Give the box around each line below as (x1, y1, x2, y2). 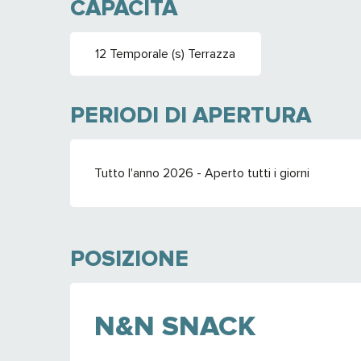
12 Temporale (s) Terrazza (95, 46, 236, 63)
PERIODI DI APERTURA (70, 102, 312, 130)
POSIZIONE (70, 245, 189, 273)
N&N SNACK (94, 309, 255, 344)
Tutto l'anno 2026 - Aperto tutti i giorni (94, 165, 310, 182)
